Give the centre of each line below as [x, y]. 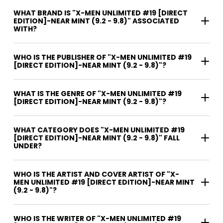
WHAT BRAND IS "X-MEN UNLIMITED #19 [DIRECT [101, 13]
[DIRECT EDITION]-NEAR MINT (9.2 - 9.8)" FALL [97, 138]
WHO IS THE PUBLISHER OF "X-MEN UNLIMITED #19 [103, 57]
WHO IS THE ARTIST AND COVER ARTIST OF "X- [96, 174]
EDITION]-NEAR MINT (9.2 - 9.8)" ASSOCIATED [96, 21]
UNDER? [28, 146]
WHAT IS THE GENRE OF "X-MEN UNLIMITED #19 [98, 93]
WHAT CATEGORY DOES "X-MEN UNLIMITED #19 [99, 130]
